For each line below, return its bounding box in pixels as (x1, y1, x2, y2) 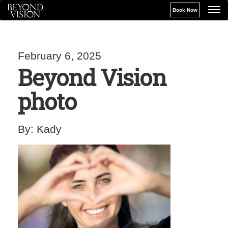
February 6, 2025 (18, 50, 101, 62)
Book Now (173, 7, 198, 13)
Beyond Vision (18, 62, 166, 92)
